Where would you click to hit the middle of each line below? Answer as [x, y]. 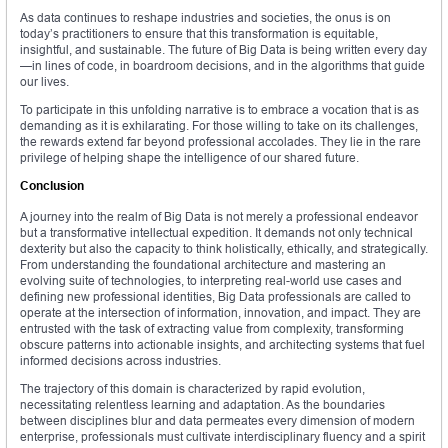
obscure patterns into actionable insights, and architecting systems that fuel [222, 345]
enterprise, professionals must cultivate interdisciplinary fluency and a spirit [222, 437]
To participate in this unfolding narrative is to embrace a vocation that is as [219, 110]
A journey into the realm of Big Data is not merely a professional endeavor [219, 217]
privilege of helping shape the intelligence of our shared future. [189, 158]
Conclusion [52, 186]
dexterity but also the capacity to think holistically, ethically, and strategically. [224, 249]
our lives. [44, 82]
